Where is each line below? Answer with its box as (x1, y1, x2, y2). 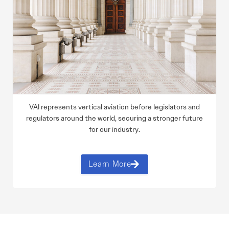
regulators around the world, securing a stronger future (26, 113, 203, 123)
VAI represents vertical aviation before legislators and (29, 102, 200, 111)
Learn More (88, 158, 131, 170)
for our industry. (89, 124, 140, 134)
